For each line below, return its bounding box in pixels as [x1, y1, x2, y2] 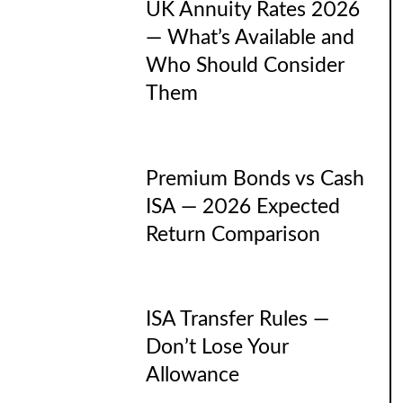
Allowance [146, 365, 240, 386]
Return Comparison [146, 224, 321, 245]
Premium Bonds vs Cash [146, 168, 365, 189]
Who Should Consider [146, 56, 345, 76]
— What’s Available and [146, 28, 355, 49]
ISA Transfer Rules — [146, 309, 330, 330]
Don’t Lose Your [146, 337, 290, 358]
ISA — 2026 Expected [146, 196, 341, 217]
